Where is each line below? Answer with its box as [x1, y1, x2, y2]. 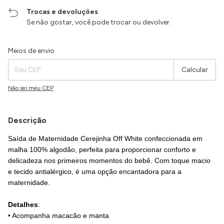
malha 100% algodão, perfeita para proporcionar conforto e [8, 145, 196, 153]
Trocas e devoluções [26, 7, 98, 16]
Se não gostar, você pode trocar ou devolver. [26, 18, 171, 26]
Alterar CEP [185, 44, 216, 51]
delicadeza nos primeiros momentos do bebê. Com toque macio [8, 156, 210, 164]
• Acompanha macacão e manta [8, 211, 109, 219]
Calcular [181, 65, 208, 74]
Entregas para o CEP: [8, 44, 63, 51]
